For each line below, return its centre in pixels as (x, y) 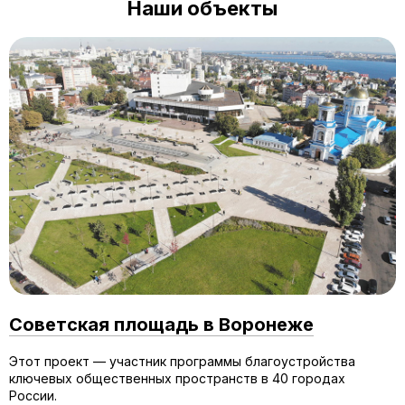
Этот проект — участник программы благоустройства (182, 362)
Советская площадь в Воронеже (161, 325)
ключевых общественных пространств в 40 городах (177, 379)
